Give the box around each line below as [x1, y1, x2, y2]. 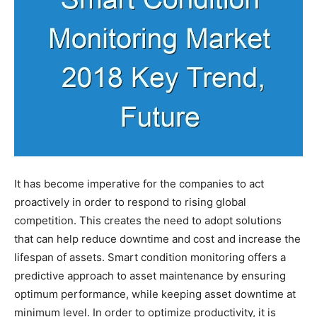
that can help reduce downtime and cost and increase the [14, 231, 301, 246]
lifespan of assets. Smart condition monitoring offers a [14, 250, 286, 264]
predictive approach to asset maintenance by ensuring [14, 268, 286, 282]
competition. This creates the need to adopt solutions [14, 213, 282, 227]
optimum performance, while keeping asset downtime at [14, 287, 296, 301]
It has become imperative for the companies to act [14, 176, 264, 190]
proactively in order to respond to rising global [14, 195, 246, 209]
